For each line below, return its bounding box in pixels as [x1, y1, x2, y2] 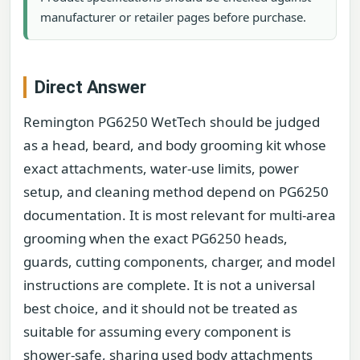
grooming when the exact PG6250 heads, [23, 229, 288, 248]
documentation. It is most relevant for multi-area [23, 206, 336, 225]
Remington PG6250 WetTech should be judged [23, 112, 320, 132]
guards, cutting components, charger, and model [23, 252, 335, 272]
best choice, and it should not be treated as [23, 299, 297, 318]
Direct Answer [35, 77, 146, 98]
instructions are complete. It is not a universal [23, 276, 315, 295]
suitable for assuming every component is [23, 322, 291, 342]
